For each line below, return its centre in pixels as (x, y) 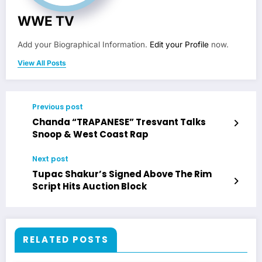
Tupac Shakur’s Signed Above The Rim (122, 174)
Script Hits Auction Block (89, 187)
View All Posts (42, 63)
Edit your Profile (179, 45)
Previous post (58, 107)
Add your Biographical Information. (84, 45)
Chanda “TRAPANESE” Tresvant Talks (119, 122)
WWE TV (46, 21)
